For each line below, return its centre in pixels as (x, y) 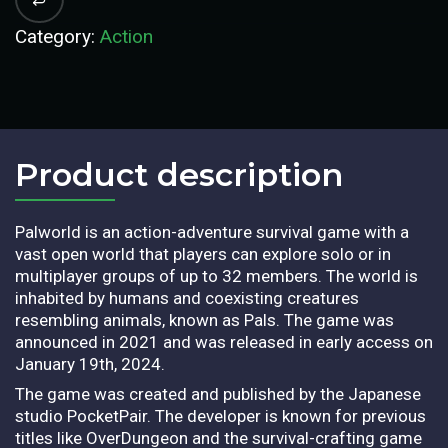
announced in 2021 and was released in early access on (224, 341)
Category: (57, 36)
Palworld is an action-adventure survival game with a (212, 231)
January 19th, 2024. (90, 363)
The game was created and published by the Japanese (218, 393)
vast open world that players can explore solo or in (203, 253)
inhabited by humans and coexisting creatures (187, 297)
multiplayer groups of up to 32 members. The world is (216, 275)
